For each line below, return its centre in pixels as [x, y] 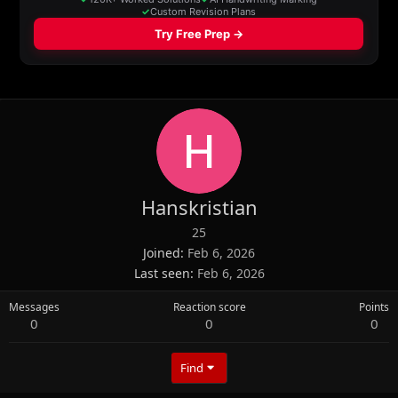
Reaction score [209, 306]
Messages [34, 306]
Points [374, 306]
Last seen [162, 273]
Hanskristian [199, 207]
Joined [162, 252]
